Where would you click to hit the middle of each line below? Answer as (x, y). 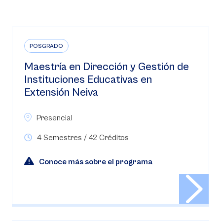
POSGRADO (46, 46)
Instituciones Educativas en (88, 80)
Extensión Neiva (61, 92)
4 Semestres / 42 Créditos (83, 138)
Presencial (55, 118)
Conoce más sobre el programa (96, 162)
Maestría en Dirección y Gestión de (107, 67)
